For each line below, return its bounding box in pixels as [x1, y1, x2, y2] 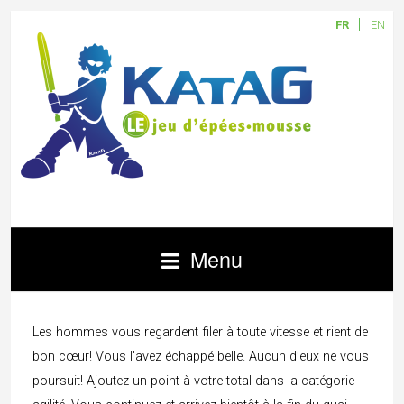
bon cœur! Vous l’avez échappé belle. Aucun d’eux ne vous [32, 349, 369, 364]
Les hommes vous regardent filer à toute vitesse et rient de [32, 325, 368, 340]
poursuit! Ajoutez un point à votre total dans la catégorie [32, 373, 354, 389]
